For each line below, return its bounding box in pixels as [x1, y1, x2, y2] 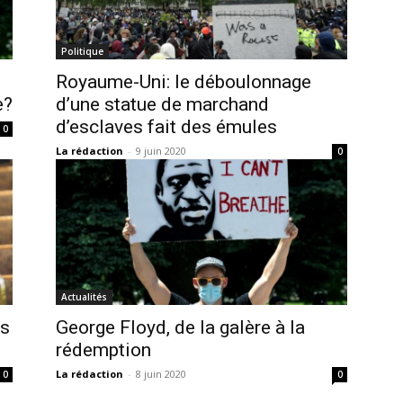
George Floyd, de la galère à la [56, 316, 305, 338]
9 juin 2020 [136, 143, 186, 157]
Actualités [61, 290, 107, 303]
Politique [61, 44, 103, 58]
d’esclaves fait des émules [56, 115, 277, 138]
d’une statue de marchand [56, 93, 269, 115]
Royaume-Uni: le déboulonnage [56, 70, 311, 93]
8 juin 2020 [136, 366, 186, 381]
